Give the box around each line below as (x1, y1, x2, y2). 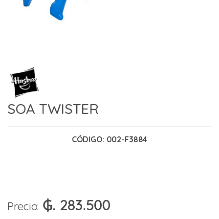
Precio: (7, 199, 39, 214)
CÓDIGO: (71, 134, 107, 145)
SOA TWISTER (7, 99, 99, 117)
